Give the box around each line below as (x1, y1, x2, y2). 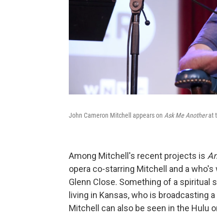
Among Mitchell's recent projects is (69, 151, 207, 161)
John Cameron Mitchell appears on (69, 111, 164, 120)
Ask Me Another (164, 111, 207, 120)
